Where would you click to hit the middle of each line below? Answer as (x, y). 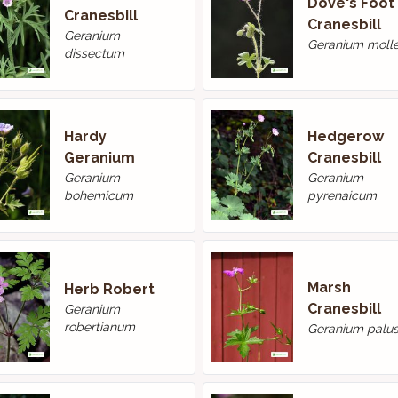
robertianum (99, 327)
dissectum (94, 53)
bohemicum (98, 195)
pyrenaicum (342, 195)
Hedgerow (345, 136)
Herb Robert (109, 289)
